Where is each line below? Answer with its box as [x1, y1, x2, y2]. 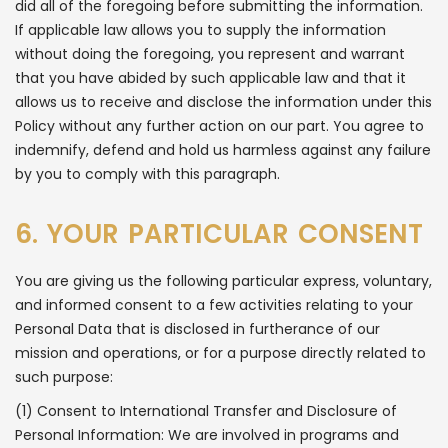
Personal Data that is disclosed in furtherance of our [15, 319, 380, 339]
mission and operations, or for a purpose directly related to [15, 343, 426, 363]
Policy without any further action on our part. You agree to [15, 116, 424, 136]
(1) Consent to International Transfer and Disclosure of [15, 401, 397, 421]
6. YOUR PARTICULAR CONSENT [15, 216, 423, 252]
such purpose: [15, 367, 113, 387]
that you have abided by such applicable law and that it [15, 68, 406, 88]
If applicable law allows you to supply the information [15, 20, 386, 40]
